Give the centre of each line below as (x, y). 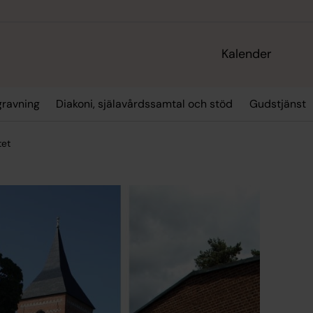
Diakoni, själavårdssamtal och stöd (145, 104)
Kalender (247, 54)
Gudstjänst (277, 104)
